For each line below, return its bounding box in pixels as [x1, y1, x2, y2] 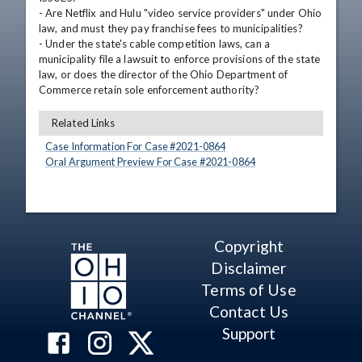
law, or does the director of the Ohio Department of [39, 68, 288, 81]
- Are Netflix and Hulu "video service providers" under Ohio [39, 6, 322, 19]
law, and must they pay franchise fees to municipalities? [39, 22, 303, 35]
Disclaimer [211, 259, 287, 277]
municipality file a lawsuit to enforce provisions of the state [39, 53, 321, 65]
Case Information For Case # [45, 140, 176, 153]
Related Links [52, 116, 116, 129]
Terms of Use [201, 280, 297, 299]
